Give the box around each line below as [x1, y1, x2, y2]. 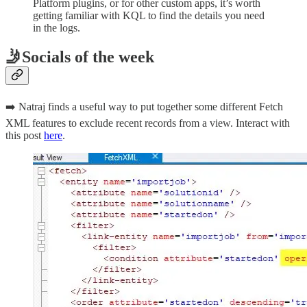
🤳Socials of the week [5, 48, 154, 66]
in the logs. [33, 22, 80, 34]
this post [5, 130, 44, 141]
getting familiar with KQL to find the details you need [33, 10, 265, 22]
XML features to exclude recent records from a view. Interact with [5, 117, 290, 129]
